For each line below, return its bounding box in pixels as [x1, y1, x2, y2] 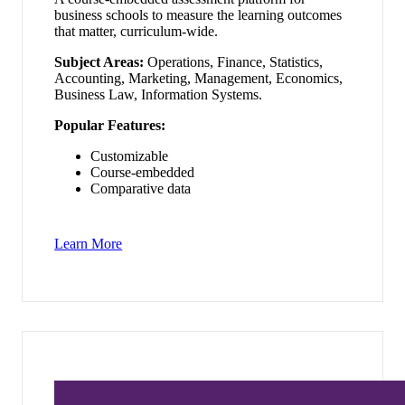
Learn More [54, 236, 123, 252]
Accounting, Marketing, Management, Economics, [54, 70, 344, 86]
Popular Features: [54, 117, 166, 133]
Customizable [90, 147, 169, 164]
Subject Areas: [54, 53, 145, 70]
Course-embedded [90, 164, 195, 180]
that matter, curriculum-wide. [54, 23, 219, 39]
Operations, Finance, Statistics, [144, 53, 324, 70]
